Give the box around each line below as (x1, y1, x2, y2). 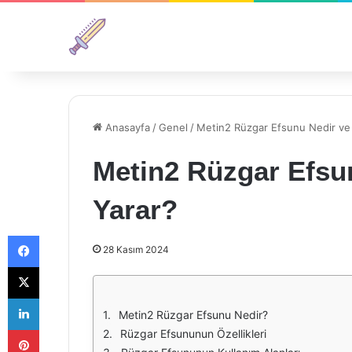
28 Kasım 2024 (103, 244, 169, 255)
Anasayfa (102, 121, 150, 134)
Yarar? (93, 194, 178, 225)
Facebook (38, 229, 86, 241)
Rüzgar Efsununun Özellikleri (120, 327, 266, 340)
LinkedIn (38, 291, 79, 304)
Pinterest (38, 323, 83, 335)
